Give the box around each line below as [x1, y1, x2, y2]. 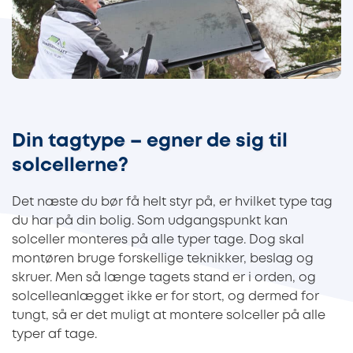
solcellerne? [12, 158, 128, 175]
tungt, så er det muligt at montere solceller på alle [12, 310, 325, 322]
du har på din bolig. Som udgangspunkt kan [12, 215, 288, 228]
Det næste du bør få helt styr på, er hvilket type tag [12, 196, 333, 209]
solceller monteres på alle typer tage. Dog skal [12, 234, 304, 247]
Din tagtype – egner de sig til [12, 133, 288, 150]
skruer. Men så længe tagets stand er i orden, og [12, 272, 316, 284]
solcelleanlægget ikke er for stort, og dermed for [12, 291, 319, 303]
